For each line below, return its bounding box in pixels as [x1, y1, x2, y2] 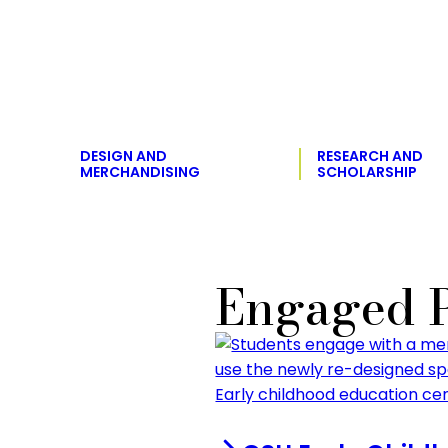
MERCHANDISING [80, 162, 200, 182]
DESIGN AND [80, 146, 167, 166]
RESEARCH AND [317, 146, 423, 166]
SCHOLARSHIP [317, 162, 417, 182]
